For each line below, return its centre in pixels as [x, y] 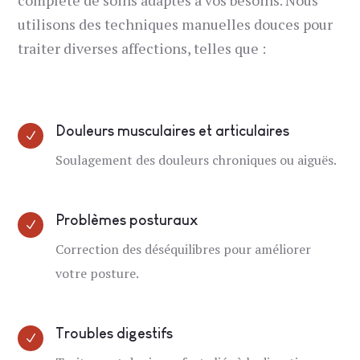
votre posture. [98, 273]
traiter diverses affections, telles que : [142, 48]
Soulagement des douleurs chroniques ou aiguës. [196, 160]
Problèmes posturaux [127, 220]
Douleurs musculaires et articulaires [173, 131]
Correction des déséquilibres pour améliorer [184, 249]
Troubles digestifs [115, 333]
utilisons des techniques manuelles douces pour [176, 24]
